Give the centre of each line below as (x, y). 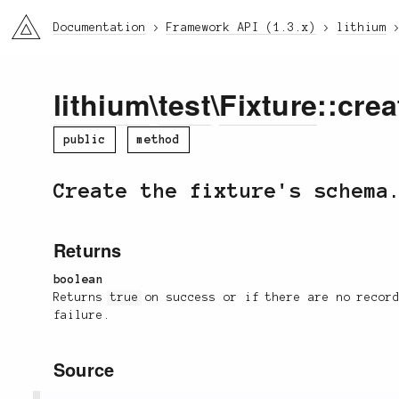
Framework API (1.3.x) (241, 28)
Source (84, 370)
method (158, 139)
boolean (78, 280)
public (85, 139)
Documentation (100, 28)
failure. (82, 316)
